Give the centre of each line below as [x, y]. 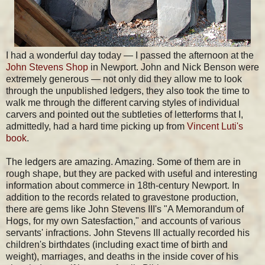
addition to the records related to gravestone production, [122, 197]
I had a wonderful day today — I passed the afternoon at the [130, 55]
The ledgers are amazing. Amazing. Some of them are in [123, 161]
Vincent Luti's [215, 126]
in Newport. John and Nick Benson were [174, 67]
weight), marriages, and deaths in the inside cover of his [122, 256]
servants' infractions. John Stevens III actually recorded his [128, 232]
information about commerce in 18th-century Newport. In [123, 185]
